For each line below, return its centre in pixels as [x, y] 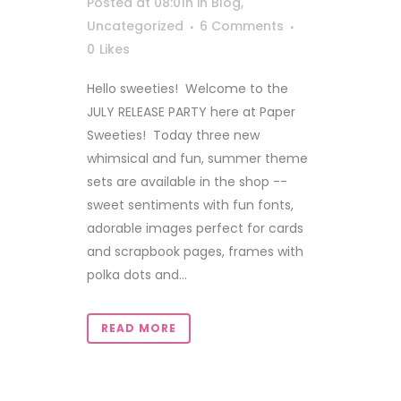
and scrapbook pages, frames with [195, 252]
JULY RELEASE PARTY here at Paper [191, 112]
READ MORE [139, 328]
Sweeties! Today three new [173, 135]
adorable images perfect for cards [195, 228]
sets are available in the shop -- [187, 182]
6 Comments [242, 26]
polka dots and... [137, 275]
